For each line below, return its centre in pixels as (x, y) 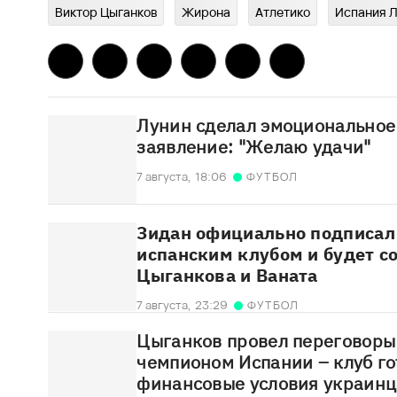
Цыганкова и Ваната (227, 276)
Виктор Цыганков (106, 12)
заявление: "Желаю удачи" (254, 147)
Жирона (206, 12)
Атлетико (283, 12)
